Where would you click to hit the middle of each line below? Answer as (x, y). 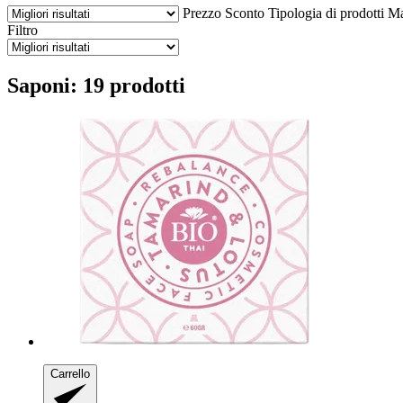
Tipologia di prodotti (326, 13)
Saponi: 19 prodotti (96, 85)
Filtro (22, 30)
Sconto (245, 13)
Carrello (70, 373)
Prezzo (202, 13)
